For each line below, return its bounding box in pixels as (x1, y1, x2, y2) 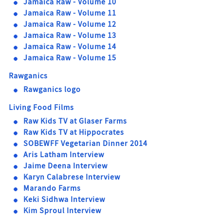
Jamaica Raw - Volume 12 (23, 19, 116, 29)
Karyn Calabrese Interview (23, 172, 120, 182)
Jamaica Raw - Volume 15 (23, 53, 116, 63)
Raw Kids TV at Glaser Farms (23, 116, 127, 126)
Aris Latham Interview (23, 150, 104, 160)
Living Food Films (9, 103, 74, 112)
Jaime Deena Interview (23, 161, 108, 171)
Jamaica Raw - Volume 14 (23, 42, 116, 52)
